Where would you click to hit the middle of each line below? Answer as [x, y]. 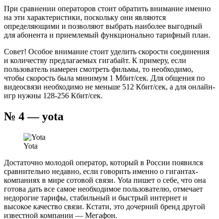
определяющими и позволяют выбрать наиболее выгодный [103, 26]
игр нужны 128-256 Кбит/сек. [53, 96]
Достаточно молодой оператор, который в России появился [103, 162]
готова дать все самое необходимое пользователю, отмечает [103, 189]
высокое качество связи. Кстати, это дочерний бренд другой [105, 206]
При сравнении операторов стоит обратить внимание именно [107, 9]
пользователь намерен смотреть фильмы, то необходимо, [99, 69]
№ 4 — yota [34, 116]
